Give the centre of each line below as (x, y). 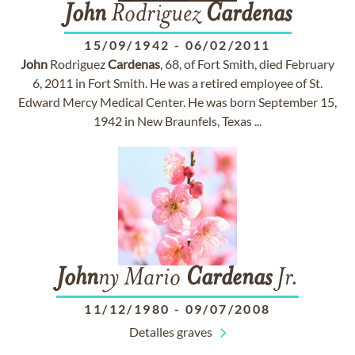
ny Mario (142, 279)
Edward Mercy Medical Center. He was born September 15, (177, 102)
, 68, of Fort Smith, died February (247, 64)
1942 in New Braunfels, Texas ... (177, 121)
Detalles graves (170, 332)
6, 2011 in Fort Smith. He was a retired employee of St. (177, 83)
